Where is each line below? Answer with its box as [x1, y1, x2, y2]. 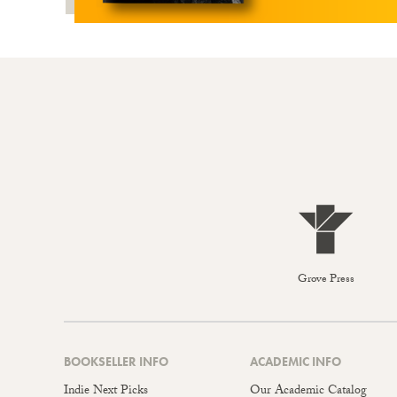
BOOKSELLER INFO [64, 354, 168, 370]
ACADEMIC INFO [250, 354, 341, 370]
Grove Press [297, 270, 354, 291]
